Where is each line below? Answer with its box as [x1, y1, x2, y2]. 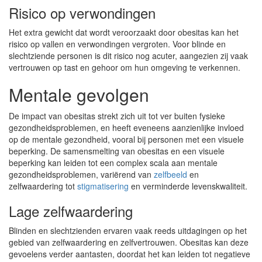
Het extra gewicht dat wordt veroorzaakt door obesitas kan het [9, 26, 239, 38]
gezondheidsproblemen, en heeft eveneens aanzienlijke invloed [9, 122, 244, 133]
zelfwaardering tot [9, 180, 77, 192]
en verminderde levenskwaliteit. [129, 180, 247, 192]
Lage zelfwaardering [9, 201, 133, 221]
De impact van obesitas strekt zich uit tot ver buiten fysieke [9, 110, 225, 122]
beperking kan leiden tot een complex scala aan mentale [9, 157, 218, 168]
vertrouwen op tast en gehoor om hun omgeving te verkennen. [9, 61, 240, 73]
